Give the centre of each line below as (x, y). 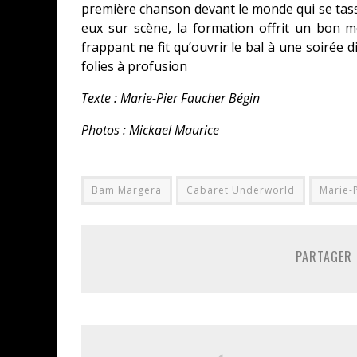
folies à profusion (134, 66)
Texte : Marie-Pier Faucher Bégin (171, 98)
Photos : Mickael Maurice (150, 130)
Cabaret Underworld (241, 190)
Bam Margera (127, 190)
